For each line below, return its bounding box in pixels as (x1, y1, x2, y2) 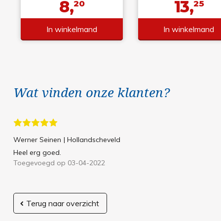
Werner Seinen (13, 135, 61, 145)
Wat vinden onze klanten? (13, 83, 170, 102)
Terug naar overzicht (26, 198, 99, 209)
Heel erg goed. (13, 148, 61, 157)
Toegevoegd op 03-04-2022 (13, 158, 105, 168)
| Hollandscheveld (63, 135, 120, 145)
